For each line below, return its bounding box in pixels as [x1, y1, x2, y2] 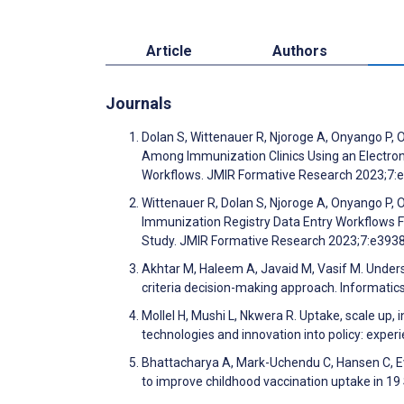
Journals [106, 94, 171, 114]
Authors [272, 42, 328, 60]
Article [145, 42, 192, 60]
